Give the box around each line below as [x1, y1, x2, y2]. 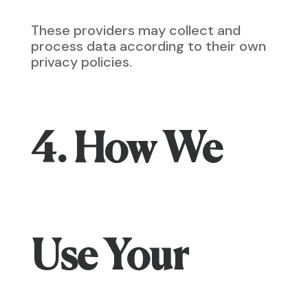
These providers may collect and [30, 21, 241, 39]
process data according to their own [30, 37, 266, 55]
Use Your [30, 238, 188, 279]
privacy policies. [30, 53, 132, 71]
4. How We [30, 131, 223, 172]
